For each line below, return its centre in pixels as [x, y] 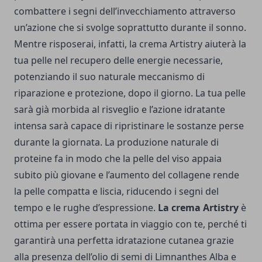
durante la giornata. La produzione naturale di [116, 142]
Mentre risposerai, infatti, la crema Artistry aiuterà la [130, 44]
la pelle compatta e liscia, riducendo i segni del [116, 191]
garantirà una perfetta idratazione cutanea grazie [124, 240]
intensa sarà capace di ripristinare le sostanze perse [129, 125]
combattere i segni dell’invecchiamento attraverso [125, 11]
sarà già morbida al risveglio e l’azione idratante [120, 109]
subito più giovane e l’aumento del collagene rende [127, 175]
